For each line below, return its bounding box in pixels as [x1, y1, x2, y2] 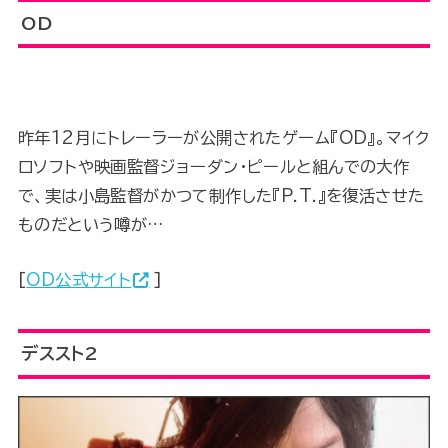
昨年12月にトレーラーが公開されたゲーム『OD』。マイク [17, 128, 430, 146]
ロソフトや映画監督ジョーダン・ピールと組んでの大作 [17, 157, 410, 175]
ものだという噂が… [17, 215, 164, 233]
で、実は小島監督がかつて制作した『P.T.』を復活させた [17, 186, 425, 204]
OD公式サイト [26, 271, 132, 289]
